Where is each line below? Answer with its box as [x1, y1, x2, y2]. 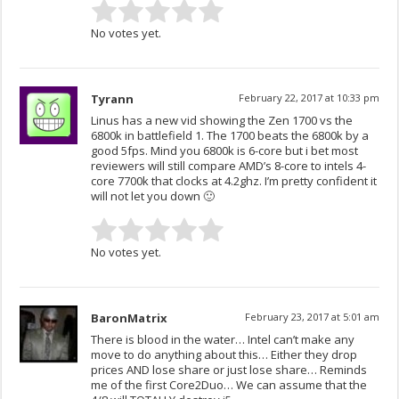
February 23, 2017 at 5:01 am [244, 310, 379, 324]
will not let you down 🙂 [91, 188, 216, 205]
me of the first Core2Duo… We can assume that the [91, 377, 368, 394]
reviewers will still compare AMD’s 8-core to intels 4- [91, 158, 367, 175]
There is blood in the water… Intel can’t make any [91, 331, 355, 348]
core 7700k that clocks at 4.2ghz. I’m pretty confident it [91, 173, 378, 190]
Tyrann [91, 91, 134, 108]
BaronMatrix [91, 310, 168, 327]
